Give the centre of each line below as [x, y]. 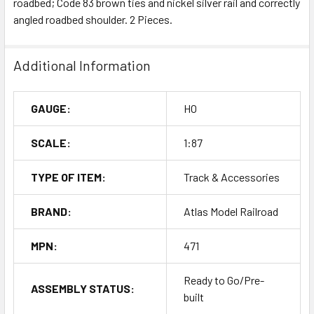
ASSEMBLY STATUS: [83, 288]
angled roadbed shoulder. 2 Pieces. [93, 19]
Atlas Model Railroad [231, 211]
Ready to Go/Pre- [224, 280]
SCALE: [51, 142]
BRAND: [51, 211]
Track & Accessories [232, 177]
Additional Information [82, 65]
